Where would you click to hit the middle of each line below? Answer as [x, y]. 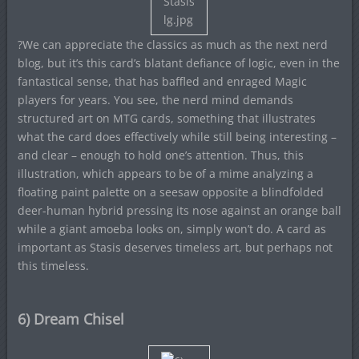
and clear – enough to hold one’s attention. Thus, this [160, 155]
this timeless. [53, 266]
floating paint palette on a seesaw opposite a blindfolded [170, 192]
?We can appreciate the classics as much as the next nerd [172, 44]
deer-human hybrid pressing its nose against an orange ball [179, 210]
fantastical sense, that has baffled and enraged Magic [162, 81]
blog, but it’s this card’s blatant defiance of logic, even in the [178, 63]
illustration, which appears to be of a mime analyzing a [165, 173]
